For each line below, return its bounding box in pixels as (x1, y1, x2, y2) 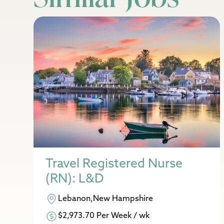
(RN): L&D (45, 170, 104, 186)
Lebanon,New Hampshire (58, 193, 153, 203)
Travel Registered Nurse (45, 155, 183, 171)
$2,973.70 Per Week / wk (58, 210, 150, 220)
